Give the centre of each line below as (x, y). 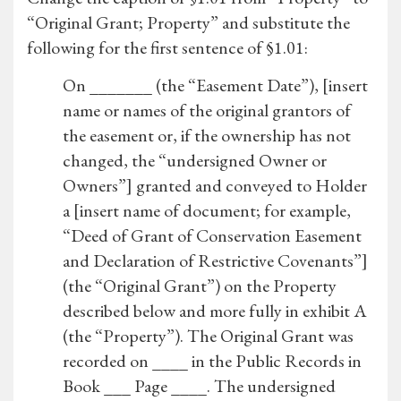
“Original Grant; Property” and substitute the (188, 23)
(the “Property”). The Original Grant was (208, 336)
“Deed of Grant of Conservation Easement (212, 236)
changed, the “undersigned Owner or (195, 161)
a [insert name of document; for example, (207, 211)
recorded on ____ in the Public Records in (212, 361)
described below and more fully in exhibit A (215, 311)
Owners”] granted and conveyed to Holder (215, 186)
